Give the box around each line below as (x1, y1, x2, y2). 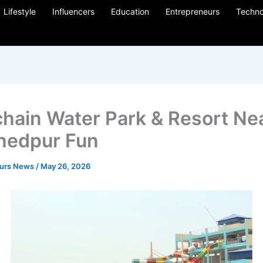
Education (111, 6, 149, 16)
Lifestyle (4, 6, 36, 16)
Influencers (52, 6, 95, 16)
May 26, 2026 (41, 161, 90, 171)
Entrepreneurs (166, 6, 220, 16)
